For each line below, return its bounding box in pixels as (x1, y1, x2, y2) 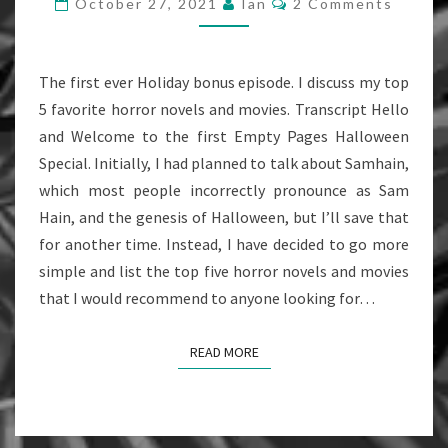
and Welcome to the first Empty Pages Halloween (39, 126, 409, 146)
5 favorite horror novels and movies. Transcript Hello (39, 99, 409, 119)
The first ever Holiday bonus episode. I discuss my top (39, 72, 409, 92)
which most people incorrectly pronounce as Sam (39, 180, 409, 200)
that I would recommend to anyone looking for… (39, 288, 375, 308)
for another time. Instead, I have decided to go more (39, 234, 409, 254)
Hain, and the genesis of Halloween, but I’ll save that (39, 207, 409, 227)
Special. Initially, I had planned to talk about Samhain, (39, 153, 409, 173)
